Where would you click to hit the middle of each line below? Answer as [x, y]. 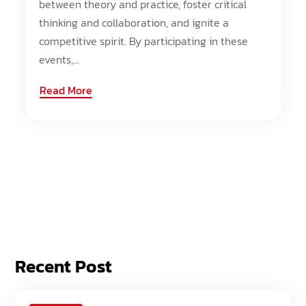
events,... [59, 59]
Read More [66, 90]
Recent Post [64, 266]
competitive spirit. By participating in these [144, 41]
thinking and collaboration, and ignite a [134, 23]
